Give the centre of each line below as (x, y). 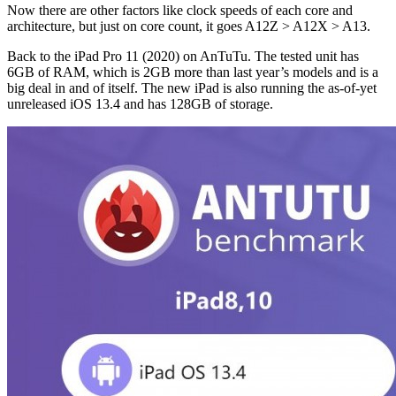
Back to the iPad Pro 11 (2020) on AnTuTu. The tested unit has (183, 56)
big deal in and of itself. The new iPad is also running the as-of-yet (192, 88)
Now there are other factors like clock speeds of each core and (180, 10)
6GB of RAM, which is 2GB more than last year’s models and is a (193, 72)
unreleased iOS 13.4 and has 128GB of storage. (140, 103)
